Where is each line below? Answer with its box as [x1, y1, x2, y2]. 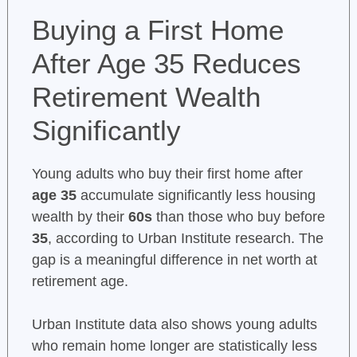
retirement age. [31, 273, 128, 290]
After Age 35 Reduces [31, 48, 301, 80]
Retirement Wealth [31, 81, 261, 113]
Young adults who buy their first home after [31, 166, 303, 182]
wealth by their [31, 209, 128, 226]
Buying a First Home [31, 14, 284, 46]
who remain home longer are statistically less [31, 338, 317, 355]
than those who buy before [151, 209, 325, 226]
